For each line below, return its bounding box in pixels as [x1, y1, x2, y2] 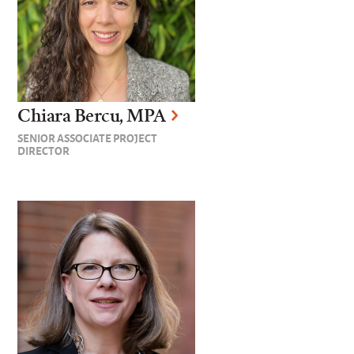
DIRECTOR [17, 142, 70, 159]
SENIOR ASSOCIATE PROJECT [17, 130, 158, 146]
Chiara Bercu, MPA [17, 105, 166, 127]
